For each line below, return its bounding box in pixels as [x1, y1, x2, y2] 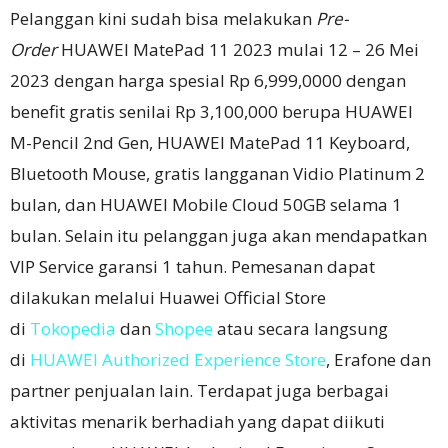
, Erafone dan [326, 347, 431, 371]
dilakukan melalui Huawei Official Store [10, 285, 326, 309]
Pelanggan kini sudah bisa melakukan [10, 6, 316, 30]
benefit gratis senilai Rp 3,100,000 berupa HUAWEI [10, 99, 413, 123]
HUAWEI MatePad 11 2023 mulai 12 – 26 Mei [61, 37, 419, 61]
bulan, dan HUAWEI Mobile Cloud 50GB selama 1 [10, 192, 402, 216]
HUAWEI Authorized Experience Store [30, 347, 326, 371]
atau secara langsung [213, 316, 388, 340]
